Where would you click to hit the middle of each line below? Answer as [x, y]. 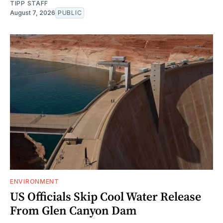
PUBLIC [70, 13]
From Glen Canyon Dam [73, 211]
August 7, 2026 [33, 13]
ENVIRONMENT [35, 182]
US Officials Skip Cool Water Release [106, 197]
